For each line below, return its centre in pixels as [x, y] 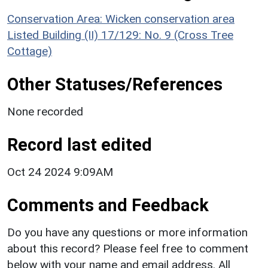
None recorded [45, 111]
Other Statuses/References [115, 84]
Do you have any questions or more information [127, 232]
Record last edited [80, 144]
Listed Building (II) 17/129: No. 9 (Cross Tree [120, 35]
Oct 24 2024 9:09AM [60, 172]
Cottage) [30, 51]
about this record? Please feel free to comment [128, 248]
